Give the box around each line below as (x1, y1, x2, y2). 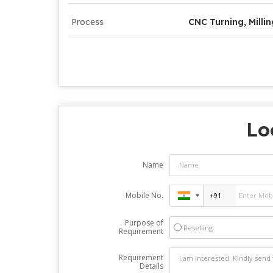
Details (139, 260, 163, 271)
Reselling (183, 222, 213, 232)
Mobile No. (125, 190, 163, 200)
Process (71, 16, 104, 27)
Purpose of (124, 217, 163, 228)
